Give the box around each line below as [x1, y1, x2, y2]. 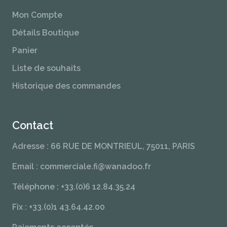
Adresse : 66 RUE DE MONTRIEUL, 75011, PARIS [12, 141, 195, 151]
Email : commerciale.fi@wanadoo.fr [12, 162, 151, 171]
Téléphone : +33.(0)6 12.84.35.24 [12, 182, 135, 192]
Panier [12, 46, 37, 55]
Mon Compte [12, 10, 62, 20]
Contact [12, 119, 53, 132]
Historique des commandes [12, 81, 121, 91]
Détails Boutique [12, 28, 79, 37]
